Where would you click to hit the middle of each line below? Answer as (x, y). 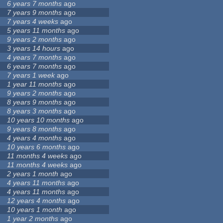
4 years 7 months (35, 57)
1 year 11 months (35, 84)
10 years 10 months (39, 120)
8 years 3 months (35, 111)
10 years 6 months (37, 147)
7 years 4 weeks (33, 22)
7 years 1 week (31, 75)
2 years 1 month (33, 174)
